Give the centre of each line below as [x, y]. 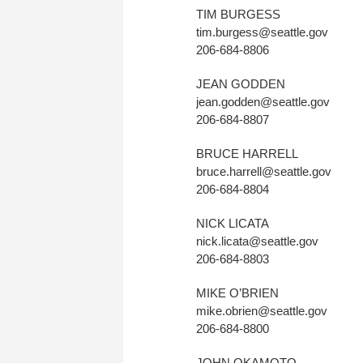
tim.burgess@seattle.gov [262, 32]
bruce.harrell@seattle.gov [264, 171]
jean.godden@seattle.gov [263, 102]
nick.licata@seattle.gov [257, 241]
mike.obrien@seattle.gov [262, 311]
